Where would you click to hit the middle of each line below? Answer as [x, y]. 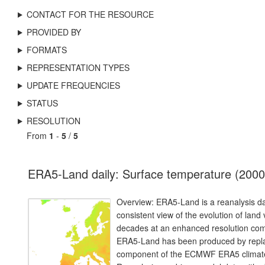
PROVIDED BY [54, 32]
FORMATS [46, 50]
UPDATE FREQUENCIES [73, 85]
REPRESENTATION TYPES [78, 67]
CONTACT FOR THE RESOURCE [90, 14]
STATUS [42, 103]
